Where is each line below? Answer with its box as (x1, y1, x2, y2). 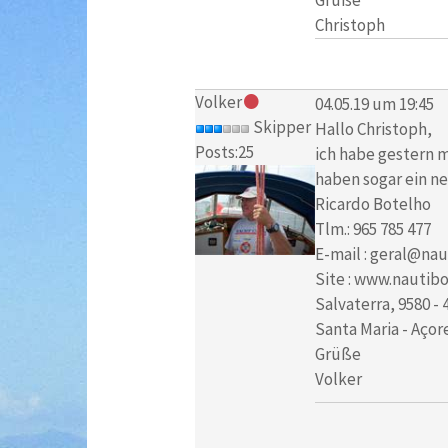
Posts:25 (194, 141, 254, 164)
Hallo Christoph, (314, 117, 432, 140)
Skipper (249, 116, 311, 139)
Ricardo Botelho (314, 192, 431, 215)
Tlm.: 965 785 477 (314, 217, 431, 240)
